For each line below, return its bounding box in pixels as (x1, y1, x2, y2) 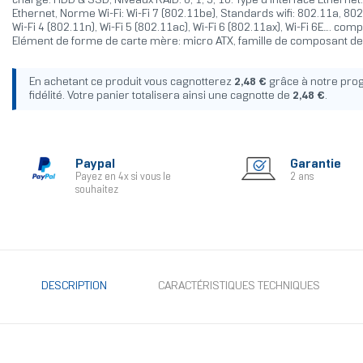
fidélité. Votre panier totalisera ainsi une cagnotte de (28, 91, 293, 102)
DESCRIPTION (41, 281, 107, 293)
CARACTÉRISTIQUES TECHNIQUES (157, 281, 320, 293)
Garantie (289, 158, 341, 171)
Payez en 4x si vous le (75, 173, 171, 183)
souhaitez (75, 186, 118, 196)
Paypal (75, 158, 115, 171)
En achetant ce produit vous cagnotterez (28, 77, 234, 88)
